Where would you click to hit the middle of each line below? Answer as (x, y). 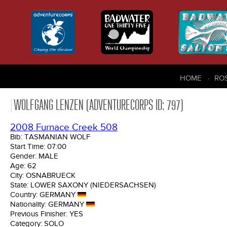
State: (20, 185)
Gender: (24, 156)
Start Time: (29, 147)
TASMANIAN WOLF (57, 137)
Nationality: (29, 204)
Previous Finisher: (40, 214)
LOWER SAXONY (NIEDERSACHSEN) (93, 185)
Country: (25, 195)
